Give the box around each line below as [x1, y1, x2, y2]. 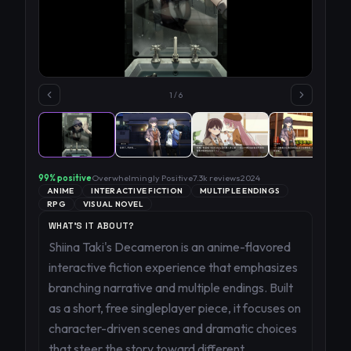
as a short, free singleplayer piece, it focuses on [49, 300, 301, 316]
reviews [208, 172, 241, 183]
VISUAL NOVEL [82, 199, 143, 209]
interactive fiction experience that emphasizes [49, 259, 298, 275]
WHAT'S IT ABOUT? [49, 220, 135, 231]
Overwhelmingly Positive [92, 172, 193, 183]
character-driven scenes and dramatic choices [49, 320, 297, 336]
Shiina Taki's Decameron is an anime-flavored [49, 239, 291, 255]
